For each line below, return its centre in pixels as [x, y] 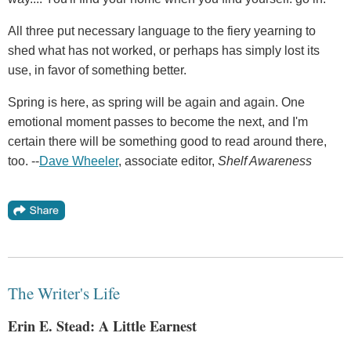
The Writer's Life [64, 293]
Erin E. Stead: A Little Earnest [102, 326]
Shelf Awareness [265, 161]
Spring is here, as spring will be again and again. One [156, 103]
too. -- [24, 161]
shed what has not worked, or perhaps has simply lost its [164, 51]
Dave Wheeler [79, 161]
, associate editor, [168, 161]
